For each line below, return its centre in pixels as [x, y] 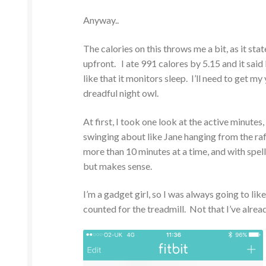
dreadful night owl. [121, 93]
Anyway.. [101, 20]
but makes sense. [118, 166]
